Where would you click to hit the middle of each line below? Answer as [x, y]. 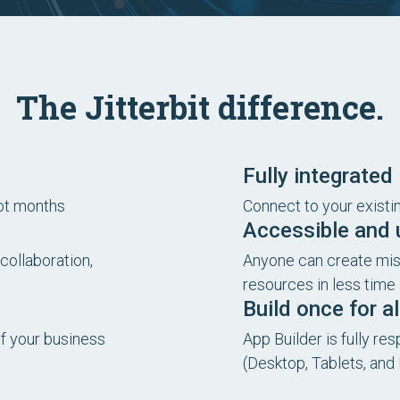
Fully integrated [318, 176]
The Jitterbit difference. [200, 107]
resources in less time [319, 284]
